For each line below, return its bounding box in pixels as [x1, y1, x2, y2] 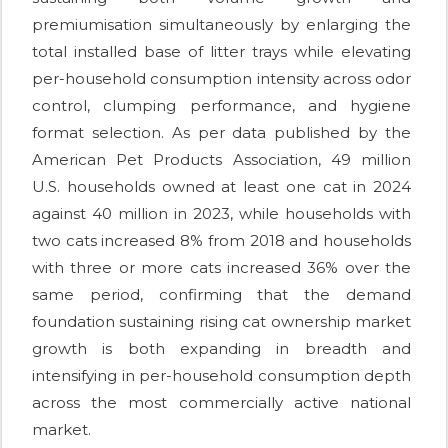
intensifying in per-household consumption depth [32, 366, 411, 386]
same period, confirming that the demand [32, 285, 411, 305]
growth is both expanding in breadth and [32, 339, 411, 359]
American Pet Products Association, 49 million [32, 150, 411, 170]
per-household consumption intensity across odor [32, 69, 411, 89]
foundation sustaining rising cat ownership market [32, 312, 411, 332]
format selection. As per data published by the [32, 123, 411, 143]
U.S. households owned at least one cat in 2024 [32, 177, 411, 197]
